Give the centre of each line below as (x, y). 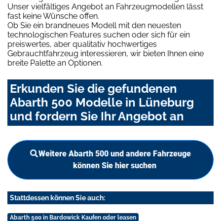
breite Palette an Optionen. (55, 63)
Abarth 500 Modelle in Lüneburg (102, 103)
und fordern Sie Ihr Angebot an (97, 116)
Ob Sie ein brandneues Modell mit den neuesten (94, 26)
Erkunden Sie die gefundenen (93, 89)
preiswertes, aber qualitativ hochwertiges (82, 44)
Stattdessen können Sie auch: (57, 198)
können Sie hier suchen (114, 166)
